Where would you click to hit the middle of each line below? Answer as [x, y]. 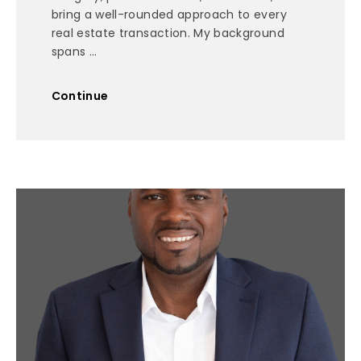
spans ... [74, 52]
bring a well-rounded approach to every [169, 15]
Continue [80, 95]
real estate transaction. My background [168, 33]
